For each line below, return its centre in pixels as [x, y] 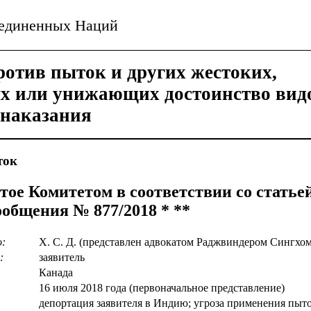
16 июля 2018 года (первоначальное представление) [162, 287]
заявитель [62, 257]
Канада [56, 272]
